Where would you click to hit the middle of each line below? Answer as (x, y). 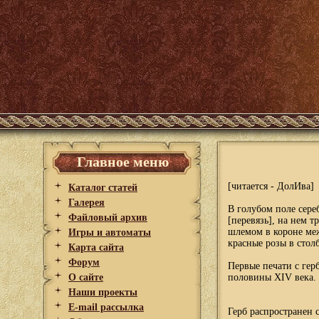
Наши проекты (103, 292)
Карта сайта (96, 247)
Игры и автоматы (110, 232)
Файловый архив (108, 218)
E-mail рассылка (106, 307)
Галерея (87, 203)
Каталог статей (103, 188)
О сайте (86, 277)
